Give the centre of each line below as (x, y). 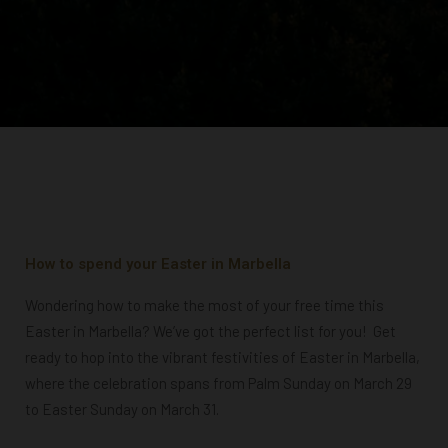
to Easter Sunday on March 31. (123, 409)
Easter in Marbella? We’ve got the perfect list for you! (199, 331)
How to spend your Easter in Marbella (158, 264)
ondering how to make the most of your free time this (210, 305)
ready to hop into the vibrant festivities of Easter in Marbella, (222, 357)
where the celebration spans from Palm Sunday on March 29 (218, 383)
